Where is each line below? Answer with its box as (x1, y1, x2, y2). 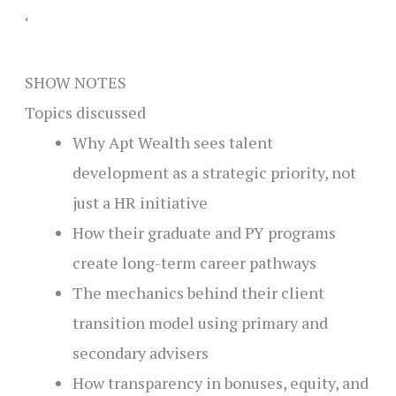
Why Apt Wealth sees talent (72, 132, 273, 154)
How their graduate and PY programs (72, 222, 336, 244)
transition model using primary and (72, 312, 328, 334)
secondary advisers (72, 342, 209, 364)
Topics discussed (24, 102, 146, 124)
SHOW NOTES (24, 72, 126, 94)
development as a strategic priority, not (72, 162, 356, 184)
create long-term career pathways (72, 252, 316, 274)
